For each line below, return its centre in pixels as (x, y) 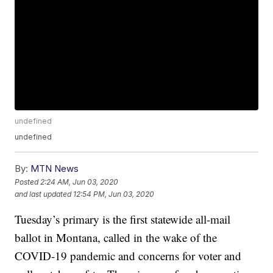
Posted (28, 182)
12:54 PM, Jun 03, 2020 (114, 194)
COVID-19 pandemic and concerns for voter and (128, 256)
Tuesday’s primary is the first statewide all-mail (123, 219)
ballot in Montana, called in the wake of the (116, 238)
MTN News (55, 169)
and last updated (43, 194)
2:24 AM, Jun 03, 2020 (80, 182)
